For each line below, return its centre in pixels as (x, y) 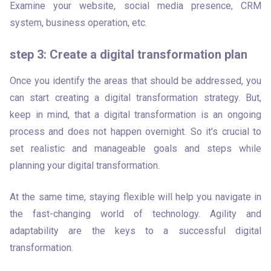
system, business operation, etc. (80, 23)
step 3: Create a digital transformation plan (129, 54)
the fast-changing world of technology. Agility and (135, 214)
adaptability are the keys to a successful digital (135, 231)
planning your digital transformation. (85, 165)
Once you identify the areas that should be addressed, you (135, 81)
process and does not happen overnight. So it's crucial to (135, 132)
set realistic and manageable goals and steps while (135, 149)
